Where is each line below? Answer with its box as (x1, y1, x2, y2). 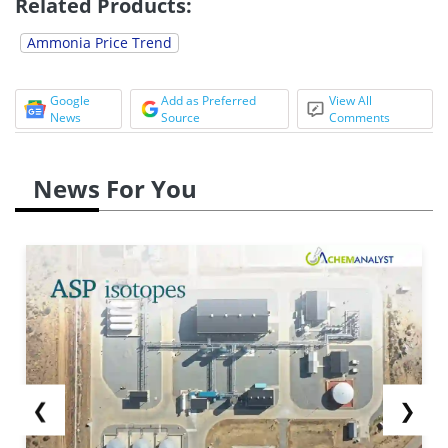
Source (160, 108, 200, 126)
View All (329, 91, 373, 109)
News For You (33, 171, 197, 205)
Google (50, 91, 90, 109)
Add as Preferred (160, 91, 256, 109)
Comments (329, 108, 391, 126)
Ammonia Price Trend (27, 32, 172, 52)
